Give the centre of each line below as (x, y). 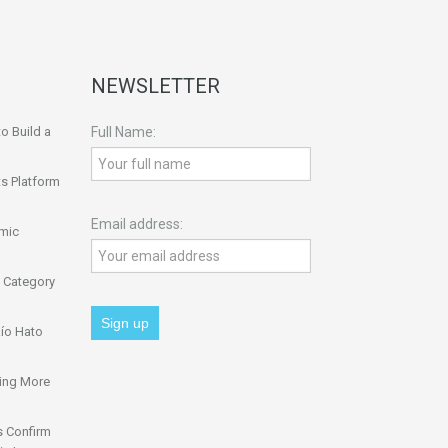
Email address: (137, 224)
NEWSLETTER (155, 86)
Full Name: (123, 132)
